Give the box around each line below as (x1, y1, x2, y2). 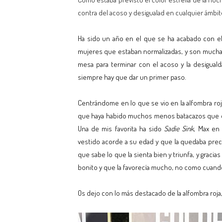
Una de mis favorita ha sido (78, 124, 165, 133)
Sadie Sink (164, 124, 194, 133)
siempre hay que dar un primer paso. (78, 72, 186, 82)
